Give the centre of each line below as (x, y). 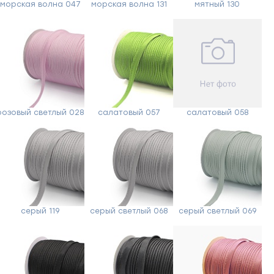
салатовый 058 (217, 113)
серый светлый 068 (129, 211)
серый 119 (40, 211)
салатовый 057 (129, 113)
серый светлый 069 (217, 211)
